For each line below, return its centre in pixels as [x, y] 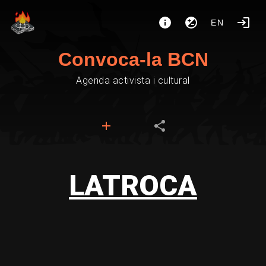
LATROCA [133, 186]
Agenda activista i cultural [133, 80]
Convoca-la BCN [133, 59]
